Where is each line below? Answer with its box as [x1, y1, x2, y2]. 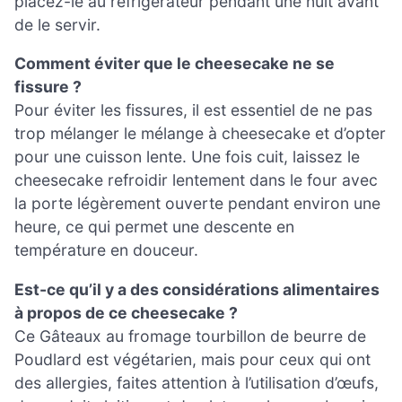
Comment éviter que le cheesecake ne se [14, 54, 335, 74]
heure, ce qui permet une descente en [14, 217, 294, 237]
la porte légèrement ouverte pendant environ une [14, 194, 380, 214]
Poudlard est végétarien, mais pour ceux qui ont [14, 349, 371, 369]
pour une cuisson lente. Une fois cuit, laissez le [14, 147, 360, 167]
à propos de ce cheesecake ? [14, 302, 238, 322]
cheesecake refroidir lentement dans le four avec [14, 170, 378, 190]
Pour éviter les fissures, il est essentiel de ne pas [14, 100, 372, 120]
